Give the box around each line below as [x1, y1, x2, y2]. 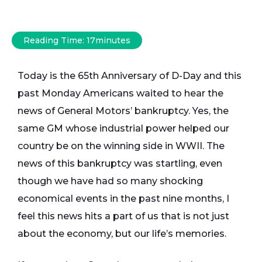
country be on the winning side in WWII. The [18, 140, 225, 152]
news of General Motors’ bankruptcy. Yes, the [18, 105, 229, 117]
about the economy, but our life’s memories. [18, 228, 226, 240]
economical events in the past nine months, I [18, 193, 229, 205]
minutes [95, 35, 130, 46]
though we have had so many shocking [18, 175, 203, 187]
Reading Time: [23, 35, 87, 46]
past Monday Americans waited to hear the [18, 88, 223, 99]
